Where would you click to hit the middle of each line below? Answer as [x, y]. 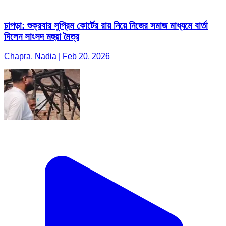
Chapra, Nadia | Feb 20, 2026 [57, 56]
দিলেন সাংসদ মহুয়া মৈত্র [42, 36]
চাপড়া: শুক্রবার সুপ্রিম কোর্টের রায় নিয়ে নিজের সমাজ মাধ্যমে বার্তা [106, 25]
